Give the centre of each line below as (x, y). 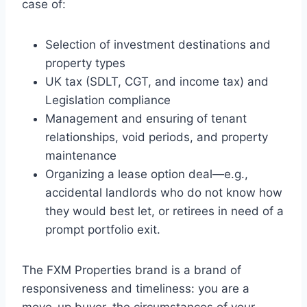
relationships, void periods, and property (157, 137)
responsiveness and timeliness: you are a (136, 289)
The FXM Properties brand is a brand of (132, 270)
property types (85, 63)
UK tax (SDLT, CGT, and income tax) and (157, 82)
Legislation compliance (108, 100)
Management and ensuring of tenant (146, 119)
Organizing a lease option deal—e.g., (147, 174)
